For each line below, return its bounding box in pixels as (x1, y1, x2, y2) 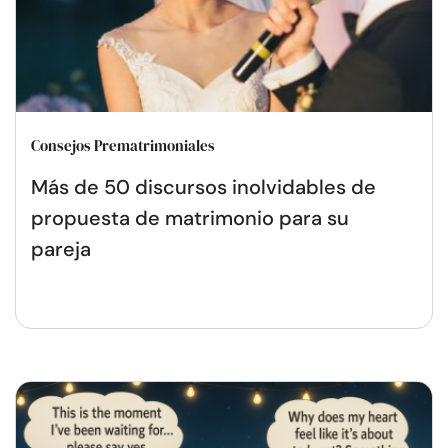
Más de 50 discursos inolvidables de (31, 173, 376, 200)
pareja (31, 235, 91, 262)
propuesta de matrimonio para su (31, 204, 349, 231)
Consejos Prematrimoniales (31, 134, 215, 156)
